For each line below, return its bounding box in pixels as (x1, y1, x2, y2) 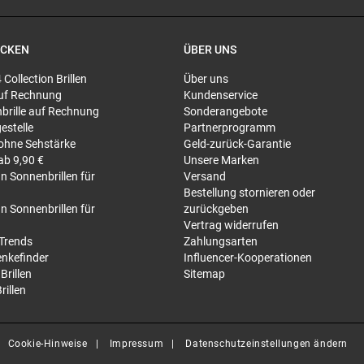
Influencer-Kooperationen (184, 251, 312, 264)
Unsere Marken (184, 154, 259, 167)
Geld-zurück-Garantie (184, 137, 291, 150)
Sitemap (184, 267, 225, 280)
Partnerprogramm (184, 121, 275, 134)
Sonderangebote (184, 105, 267, 118)
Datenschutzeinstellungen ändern (185, 338, 348, 349)
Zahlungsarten (184, 235, 258, 248)
